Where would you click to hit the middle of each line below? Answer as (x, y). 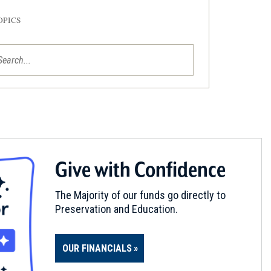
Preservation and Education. (116, 209)
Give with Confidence (140, 169)
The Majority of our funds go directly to (140, 195)
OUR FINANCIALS (97, 248)
